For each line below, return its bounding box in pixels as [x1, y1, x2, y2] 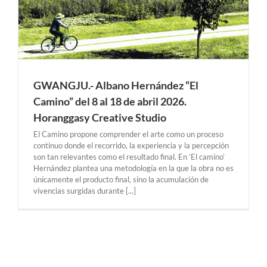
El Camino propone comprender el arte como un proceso [33, 129, 223, 139]
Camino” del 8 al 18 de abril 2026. [33, 94, 187, 108]
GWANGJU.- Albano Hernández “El [33, 78, 198, 92]
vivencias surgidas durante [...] [33, 185, 136, 195]
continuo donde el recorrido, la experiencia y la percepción [33, 140, 229, 150]
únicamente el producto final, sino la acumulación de [33, 174, 209, 184]
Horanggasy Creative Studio [33, 110, 166, 124]
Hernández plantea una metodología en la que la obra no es [33, 163, 234, 173]
